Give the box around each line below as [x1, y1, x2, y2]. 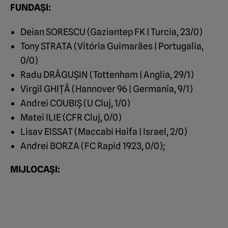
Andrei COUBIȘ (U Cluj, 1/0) [20, 98, 130, 109]
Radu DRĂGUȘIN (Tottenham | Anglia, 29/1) [20, 69, 194, 80]
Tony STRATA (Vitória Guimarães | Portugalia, [20, 41, 204, 52]
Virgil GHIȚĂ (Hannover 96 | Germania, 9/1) [20, 83, 193, 95]
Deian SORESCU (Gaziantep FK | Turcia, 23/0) [20, 26, 203, 38]
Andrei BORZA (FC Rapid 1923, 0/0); [20, 140, 165, 152]
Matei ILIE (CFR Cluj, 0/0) [20, 112, 122, 123]
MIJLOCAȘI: [10, 164, 60, 175]
